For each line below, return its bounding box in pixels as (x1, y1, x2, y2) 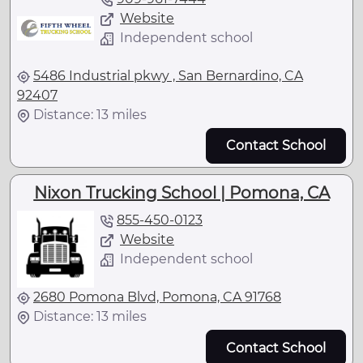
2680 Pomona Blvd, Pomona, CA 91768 (33, 289, 281, 305)
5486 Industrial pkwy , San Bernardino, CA (33, 68, 303, 83)
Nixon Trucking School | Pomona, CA (33, 183, 330, 203)
